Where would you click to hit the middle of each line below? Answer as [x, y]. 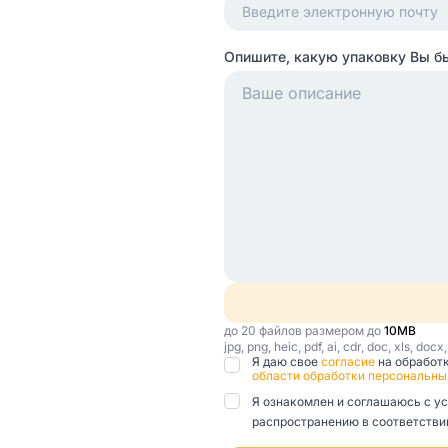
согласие [349, 361]
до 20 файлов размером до [304, 330]
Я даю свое [286, 361]
